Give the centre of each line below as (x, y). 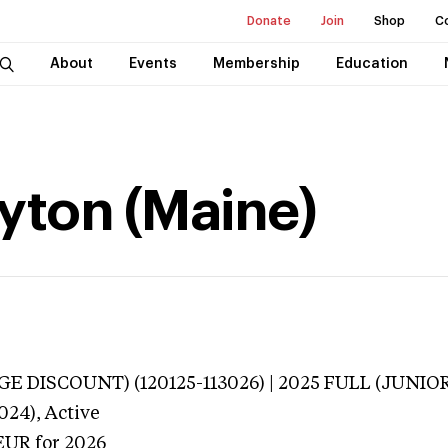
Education (371, 64)
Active (72, 414)
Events (152, 64)
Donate (269, 21)
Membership (256, 64)
